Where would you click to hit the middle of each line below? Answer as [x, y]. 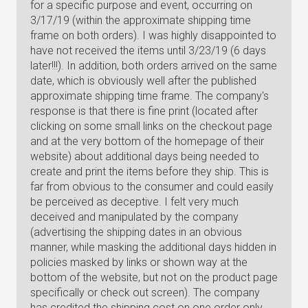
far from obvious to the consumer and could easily [152, 187]
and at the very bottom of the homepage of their [147, 141]
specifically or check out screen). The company [145, 293]
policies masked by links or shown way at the [139, 262]
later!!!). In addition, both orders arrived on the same [154, 66]
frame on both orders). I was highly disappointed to [153, 35]
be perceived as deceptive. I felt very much [134, 202]
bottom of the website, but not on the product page [154, 277]
